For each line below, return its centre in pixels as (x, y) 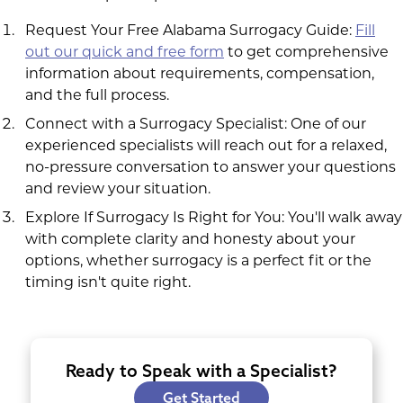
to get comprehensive (306, 51)
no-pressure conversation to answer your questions (210, 166)
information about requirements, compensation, (200, 73)
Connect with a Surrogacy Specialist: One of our (196, 123)
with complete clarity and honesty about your (190, 238)
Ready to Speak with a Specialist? (201, 370)
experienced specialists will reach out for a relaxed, (206, 145)
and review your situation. (118, 188)
